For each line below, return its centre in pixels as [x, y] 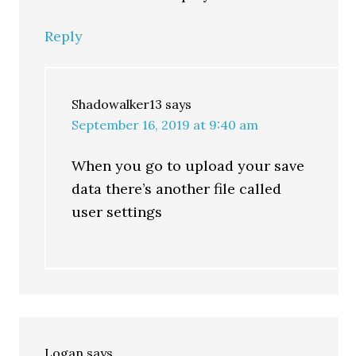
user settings [117, 212]
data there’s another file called [177, 189]
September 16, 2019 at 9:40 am [165, 125]
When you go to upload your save [188, 166]
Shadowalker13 [117, 104]
